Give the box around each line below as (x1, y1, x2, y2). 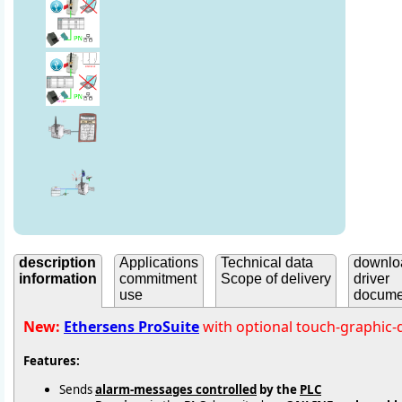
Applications (119, 255, 198, 271)
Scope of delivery (221, 271, 331, 287)
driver (354, 271, 389, 287)
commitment (119, 271, 197, 287)
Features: (23, 353, 80, 370)
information (19, 271, 97, 287)
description (19, 255, 96, 271)
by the (257, 380, 300, 398)
